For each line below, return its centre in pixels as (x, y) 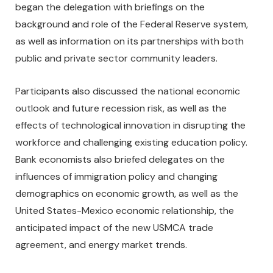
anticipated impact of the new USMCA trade (114, 228)
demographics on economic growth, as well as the (127, 193)
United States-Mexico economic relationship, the (125, 211)
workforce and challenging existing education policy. (133, 142)
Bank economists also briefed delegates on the (120, 159)
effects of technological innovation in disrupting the (130, 125)
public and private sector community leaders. (119, 58)
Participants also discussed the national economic (128, 91)
